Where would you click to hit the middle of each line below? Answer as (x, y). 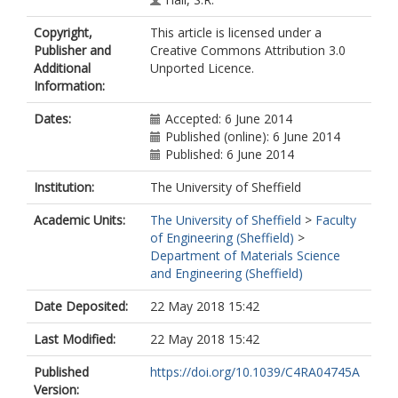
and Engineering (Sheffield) (227, 273)
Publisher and (72, 50)
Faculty (336, 220)
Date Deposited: (81, 306)
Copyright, (63, 32)
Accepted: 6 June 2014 (229, 119)
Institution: (64, 187)
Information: (69, 86)
